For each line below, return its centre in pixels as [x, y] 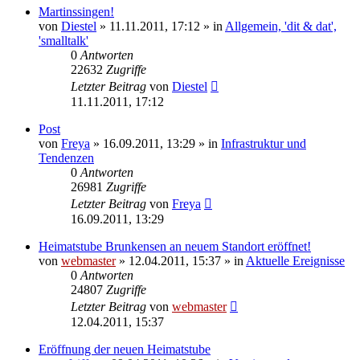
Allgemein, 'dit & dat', [281, 26]
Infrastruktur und [264, 143]
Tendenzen [66, 157]
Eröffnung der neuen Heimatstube [125, 349]
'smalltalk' [63, 40]
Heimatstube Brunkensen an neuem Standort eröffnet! [175, 246]
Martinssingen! [76, 11]
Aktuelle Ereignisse [295, 260]
